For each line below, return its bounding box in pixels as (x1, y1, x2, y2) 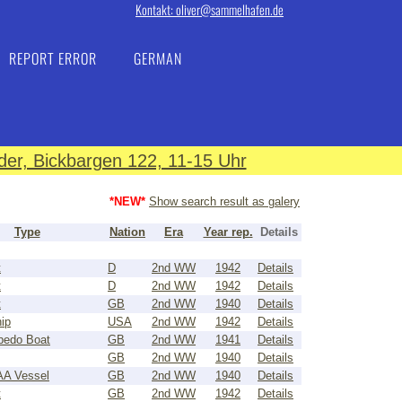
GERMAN (134, 48, 182, 69)
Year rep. (203, 225, 253, 239)
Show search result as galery (149, 195, 300, 208)
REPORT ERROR (9, 48, 97, 69)
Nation (109, 225, 145, 239)
